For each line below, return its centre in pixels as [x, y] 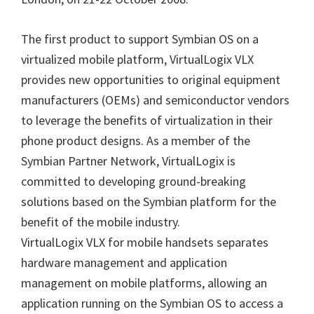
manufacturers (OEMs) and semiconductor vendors [155, 100]
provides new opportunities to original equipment [151, 80]
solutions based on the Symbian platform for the [149, 202]
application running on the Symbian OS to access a [152, 303]
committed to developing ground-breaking [134, 181]
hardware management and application [124, 262]
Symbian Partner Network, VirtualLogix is [128, 161]
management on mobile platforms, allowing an [144, 283]
